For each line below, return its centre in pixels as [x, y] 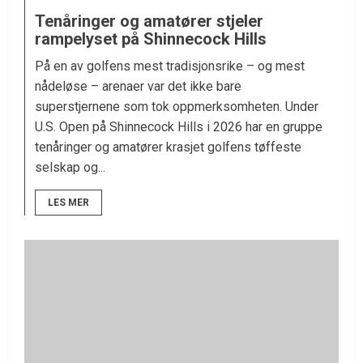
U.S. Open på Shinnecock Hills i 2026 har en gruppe [179, 127]
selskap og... [70, 168]
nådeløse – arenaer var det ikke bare [138, 87]
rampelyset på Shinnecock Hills [151, 39]
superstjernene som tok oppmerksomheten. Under [177, 107]
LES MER [68, 203]
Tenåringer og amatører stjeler [149, 21]
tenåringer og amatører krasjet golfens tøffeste [168, 147]
